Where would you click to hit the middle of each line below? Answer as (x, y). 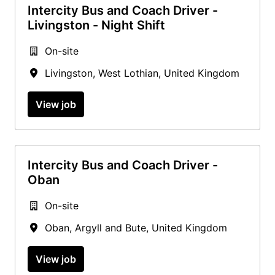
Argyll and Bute (110, 227)
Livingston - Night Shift (96, 25)
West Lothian (128, 73)
